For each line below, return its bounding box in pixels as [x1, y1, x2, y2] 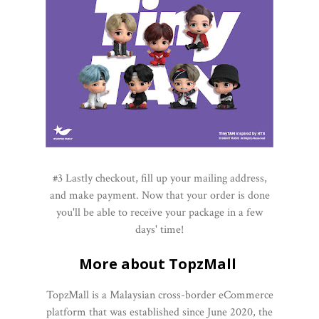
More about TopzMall [79, 254, 240, 274]
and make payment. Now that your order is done [49, 188, 270, 204]
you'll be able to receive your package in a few [56, 205, 263, 221]
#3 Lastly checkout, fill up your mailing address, [52, 171, 267, 187]
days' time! [135, 222, 184, 238]
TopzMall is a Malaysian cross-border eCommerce [46, 288, 273, 303]
